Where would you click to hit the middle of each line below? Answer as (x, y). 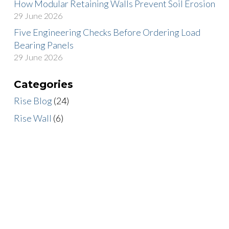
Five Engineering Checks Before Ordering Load (107, 32)
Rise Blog (33, 100)
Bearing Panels (44, 45)
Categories (43, 84)
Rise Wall (33, 118)
